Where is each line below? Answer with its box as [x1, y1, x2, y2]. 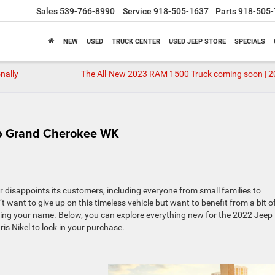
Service [123, 6, 152, 17]
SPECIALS [234, 37, 265, 46]
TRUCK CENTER [112, 37, 160, 46]
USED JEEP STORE [169, 37, 226, 46]
